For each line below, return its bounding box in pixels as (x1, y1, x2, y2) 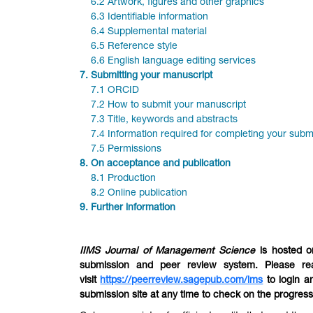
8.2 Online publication (91, 189, 187, 199)
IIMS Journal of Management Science (80, 246, 255, 256)
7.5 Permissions (88, 145, 161, 155)
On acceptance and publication (91, 159, 231, 170)
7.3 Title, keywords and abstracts (85, 115, 238, 126)
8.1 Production (91, 174, 156, 184)
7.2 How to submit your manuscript (80, 101, 246, 111)
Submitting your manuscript (91, 71, 212, 82)
